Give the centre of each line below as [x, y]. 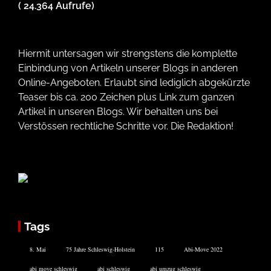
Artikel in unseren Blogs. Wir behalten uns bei [118, 111]
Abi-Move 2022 [203, 249]
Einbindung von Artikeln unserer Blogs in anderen [128, 68]
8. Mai [38, 249]
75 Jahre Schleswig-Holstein [100, 249]
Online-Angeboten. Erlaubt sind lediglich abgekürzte [134, 82]
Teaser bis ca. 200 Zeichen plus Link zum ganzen [126, 97]
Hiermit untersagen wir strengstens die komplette [128, 53]
